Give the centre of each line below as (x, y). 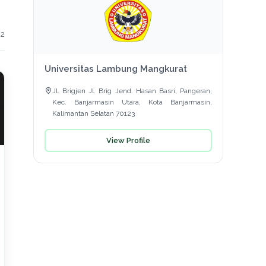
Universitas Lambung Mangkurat (115, 69)
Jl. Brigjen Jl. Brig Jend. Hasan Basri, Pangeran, (132, 91)
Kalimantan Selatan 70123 (93, 114)
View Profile (128, 140)
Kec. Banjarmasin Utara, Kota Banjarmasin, (132, 102)
